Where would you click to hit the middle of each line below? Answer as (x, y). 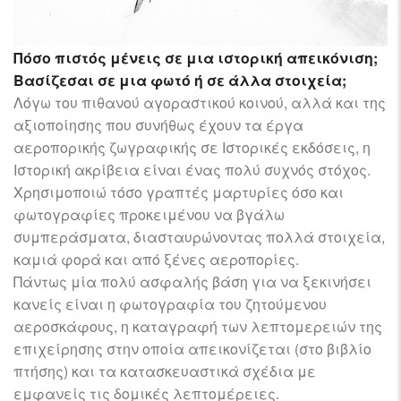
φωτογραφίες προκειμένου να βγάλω (149, 215)
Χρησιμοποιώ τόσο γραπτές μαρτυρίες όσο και (179, 192)
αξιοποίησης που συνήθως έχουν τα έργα (158, 125)
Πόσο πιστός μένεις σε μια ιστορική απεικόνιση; (196, 58)
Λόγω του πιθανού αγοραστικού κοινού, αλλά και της (200, 103)
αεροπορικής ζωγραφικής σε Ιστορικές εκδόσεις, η (192, 148)
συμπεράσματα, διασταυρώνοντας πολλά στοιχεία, (199, 237)
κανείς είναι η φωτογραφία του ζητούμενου (170, 304)
